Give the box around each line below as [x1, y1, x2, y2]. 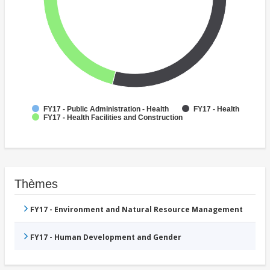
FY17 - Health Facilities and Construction [43, 113, 183, 122]
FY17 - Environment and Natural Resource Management [30, 204, 243, 215]
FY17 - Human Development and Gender [30, 232, 181, 243]
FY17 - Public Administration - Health [43, 105, 169, 114]
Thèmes [14, 177, 58, 191]
